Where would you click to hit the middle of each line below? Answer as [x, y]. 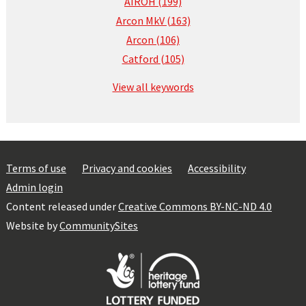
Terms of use [36, 168]
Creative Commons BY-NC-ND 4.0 [195, 206]
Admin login [34, 187]
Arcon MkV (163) [153, 20]
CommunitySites [98, 225]
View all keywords [153, 87]
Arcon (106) [153, 40]
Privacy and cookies [127, 168]
